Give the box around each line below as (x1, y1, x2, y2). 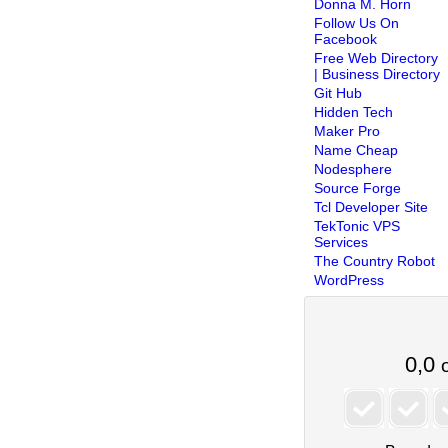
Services (314, 233, 369, 250)
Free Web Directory (314, 49, 439, 66)
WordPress (314, 271, 385, 288)
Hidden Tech (314, 103, 394, 120)
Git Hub (314, 84, 363, 101)
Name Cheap (314, 141, 399, 158)
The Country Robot (314, 252, 436, 269)
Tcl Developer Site (314, 198, 429, 215)
